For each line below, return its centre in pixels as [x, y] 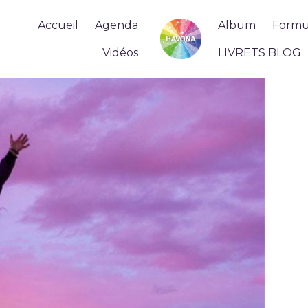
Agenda [117, 25]
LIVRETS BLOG [259, 52]
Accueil [58, 25]
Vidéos [121, 52]
